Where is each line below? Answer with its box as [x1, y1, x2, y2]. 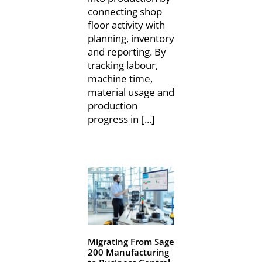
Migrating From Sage [87, 235, 174, 247]
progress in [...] [87, 112, 155, 126]
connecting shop [87, 4, 162, 18]
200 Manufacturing [87, 246, 169, 258]
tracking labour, [87, 58, 158, 72]
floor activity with [87, 18, 165, 32]
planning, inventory [87, 31, 174, 45]
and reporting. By [87, 44, 166, 58]
